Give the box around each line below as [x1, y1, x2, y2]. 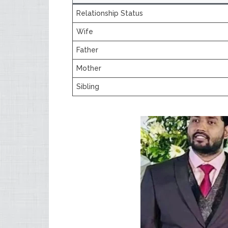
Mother [76, 64, 101, 72]
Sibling [76, 82, 99, 91]
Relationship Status [76, 9, 143, 17]
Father [76, 46, 98, 54]
